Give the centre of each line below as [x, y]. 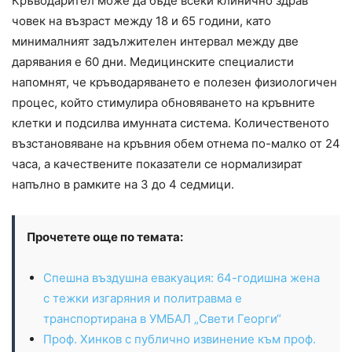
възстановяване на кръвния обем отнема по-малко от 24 [176, 144]
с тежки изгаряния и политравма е [143, 299]
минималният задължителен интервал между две [155, 42]
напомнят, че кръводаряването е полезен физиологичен [174, 82]
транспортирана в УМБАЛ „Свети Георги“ [162, 319]
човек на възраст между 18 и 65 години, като [141, 21]
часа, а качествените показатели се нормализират [157, 164]
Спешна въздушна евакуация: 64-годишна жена [181, 278]
